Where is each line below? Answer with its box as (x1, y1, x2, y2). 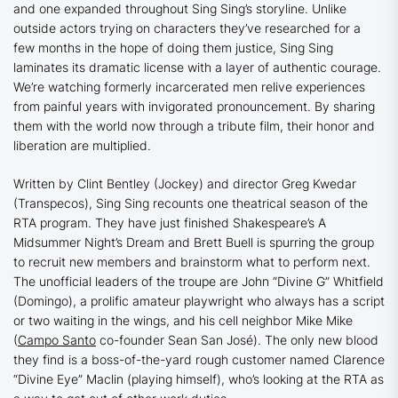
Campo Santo (18, 332, 96, 348)
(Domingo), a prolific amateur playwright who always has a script (13, 293, 385, 309)
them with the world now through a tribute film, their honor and (13, 118, 375, 134)
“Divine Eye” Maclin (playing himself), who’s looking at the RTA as (13, 371, 384, 387)
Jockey (158, 176, 199, 192)
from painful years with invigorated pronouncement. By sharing (13, 99, 375, 115)
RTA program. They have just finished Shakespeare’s (13, 215, 318, 231)
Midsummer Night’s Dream (13, 235, 164, 251)
